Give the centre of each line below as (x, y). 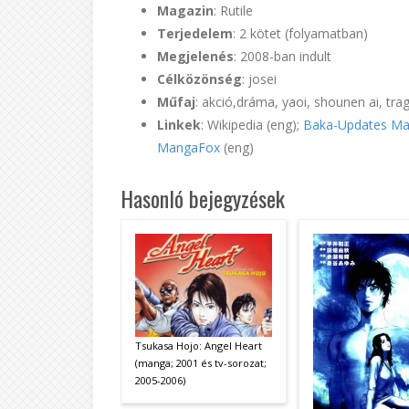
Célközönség (199, 79)
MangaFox (189, 147)
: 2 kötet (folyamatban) (300, 33)
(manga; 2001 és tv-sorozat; (201, 362)
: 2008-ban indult (283, 56)
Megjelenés (195, 56)
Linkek (179, 124)
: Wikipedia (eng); (252, 124)
